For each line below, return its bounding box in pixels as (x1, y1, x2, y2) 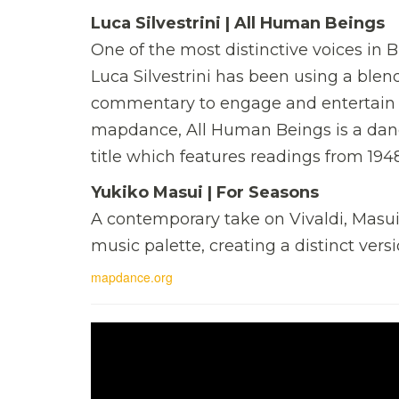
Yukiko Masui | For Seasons (91, 182, 319, 202)
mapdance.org (91, 267, 173, 286)
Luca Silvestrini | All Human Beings (91, 12, 385, 33)
